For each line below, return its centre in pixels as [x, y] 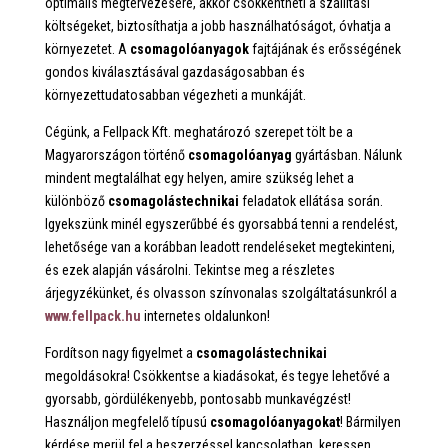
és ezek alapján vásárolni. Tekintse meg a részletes [189, 269]
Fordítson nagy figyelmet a [120, 352]
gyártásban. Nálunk [346, 154]
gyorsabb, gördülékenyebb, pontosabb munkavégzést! [197, 398]
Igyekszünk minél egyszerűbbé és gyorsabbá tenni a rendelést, [221, 223]
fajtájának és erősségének [324, 48]
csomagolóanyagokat [274, 421]
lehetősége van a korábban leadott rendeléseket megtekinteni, [219, 246]
